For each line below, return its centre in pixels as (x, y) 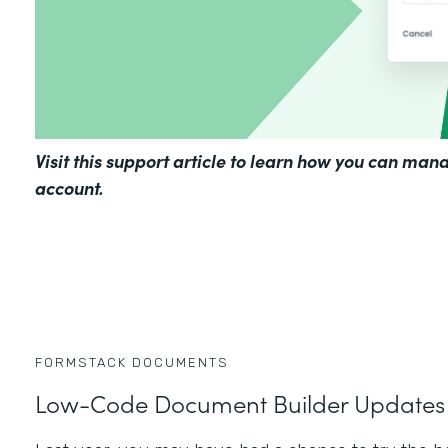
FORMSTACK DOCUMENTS (131, 363)
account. (71, 188)
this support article (149, 161)
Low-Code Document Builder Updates (239, 403)
